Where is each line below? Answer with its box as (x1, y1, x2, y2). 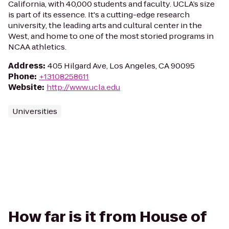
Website (8, 82, 42, 93)
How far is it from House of (8, 207, 207, 227)
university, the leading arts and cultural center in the (8, 20, 202, 31)
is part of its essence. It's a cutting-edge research (8, 9, 190, 20)
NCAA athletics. (8, 41, 66, 52)
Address (8, 60, 43, 71)
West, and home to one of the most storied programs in (8, 31, 214, 41)
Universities (12, 106, 57, 117)
